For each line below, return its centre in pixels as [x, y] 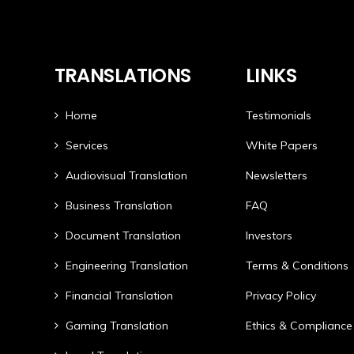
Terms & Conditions [297, 265]
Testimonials [278, 115]
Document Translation [123, 235]
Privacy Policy [281, 295]
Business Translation [119, 205]
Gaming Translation [117, 325]
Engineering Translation [126, 265]
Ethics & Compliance [299, 325]
